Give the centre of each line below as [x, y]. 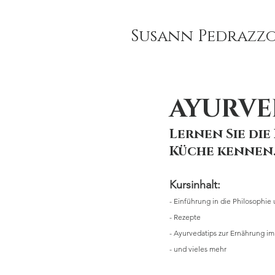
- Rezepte [185, 217]
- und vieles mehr [198, 249]
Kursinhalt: [196, 185]
